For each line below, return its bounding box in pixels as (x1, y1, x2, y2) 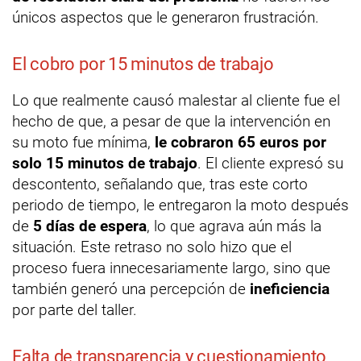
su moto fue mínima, (12, 132, 155, 151)
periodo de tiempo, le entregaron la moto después (12, 195, 349, 214)
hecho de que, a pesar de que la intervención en (12, 111, 330, 131)
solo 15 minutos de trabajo (12, 153, 197, 172)
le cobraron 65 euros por (155, 132, 326, 151)
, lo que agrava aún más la (147, 216, 322, 235)
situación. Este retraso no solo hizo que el (12, 237, 292, 256)
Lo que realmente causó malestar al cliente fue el (12, 90, 340, 110)
